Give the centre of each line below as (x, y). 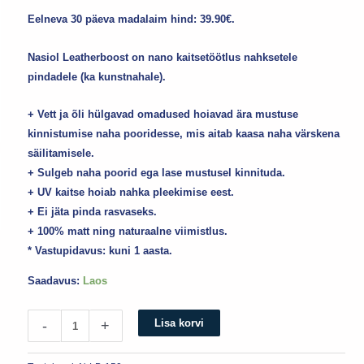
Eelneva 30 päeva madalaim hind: (114, 19)
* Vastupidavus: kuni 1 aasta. (100, 251)
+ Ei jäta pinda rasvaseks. (93, 212)
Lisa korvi (179, 323)
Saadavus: (54, 281)
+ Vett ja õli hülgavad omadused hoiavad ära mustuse (163, 115)
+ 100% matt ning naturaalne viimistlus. (128, 232)
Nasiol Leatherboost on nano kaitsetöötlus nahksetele (163, 57)
